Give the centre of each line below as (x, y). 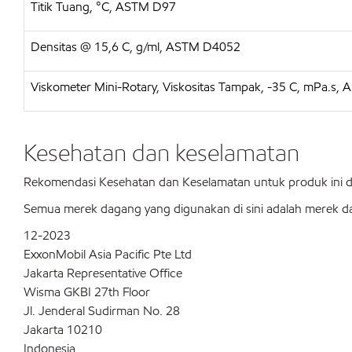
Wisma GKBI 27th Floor (87, 292)
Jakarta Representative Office (103, 273)
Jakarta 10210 (63, 330)
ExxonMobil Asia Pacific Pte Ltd (108, 254)
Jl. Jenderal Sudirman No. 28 (102, 311)
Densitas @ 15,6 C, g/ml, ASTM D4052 (136, 47)
